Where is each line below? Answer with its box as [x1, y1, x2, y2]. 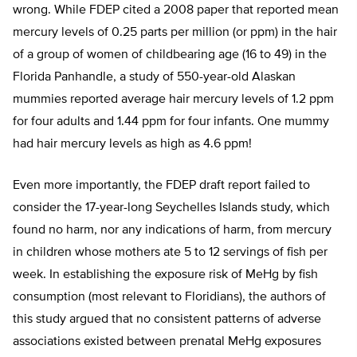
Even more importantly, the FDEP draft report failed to [13, 179, 310, 193]
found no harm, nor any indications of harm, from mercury [13, 224, 331, 237]
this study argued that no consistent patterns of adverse [13, 313, 321, 327]
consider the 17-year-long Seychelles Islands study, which [13, 202, 330, 215]
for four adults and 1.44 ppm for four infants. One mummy [13, 116, 329, 129]
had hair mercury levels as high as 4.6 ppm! [13, 138, 252, 151]
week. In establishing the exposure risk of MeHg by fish [13, 269, 318, 282]
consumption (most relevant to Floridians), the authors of [13, 291, 326, 304]
